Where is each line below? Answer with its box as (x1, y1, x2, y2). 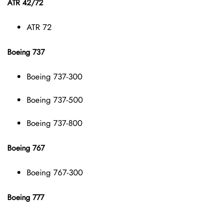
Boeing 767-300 (27, 166, 83, 178)
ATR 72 (27, 21, 52, 33)
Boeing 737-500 (27, 93, 83, 106)
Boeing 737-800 (27, 117, 82, 129)
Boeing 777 (7, 191, 44, 203)
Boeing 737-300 (27, 70, 82, 82)
